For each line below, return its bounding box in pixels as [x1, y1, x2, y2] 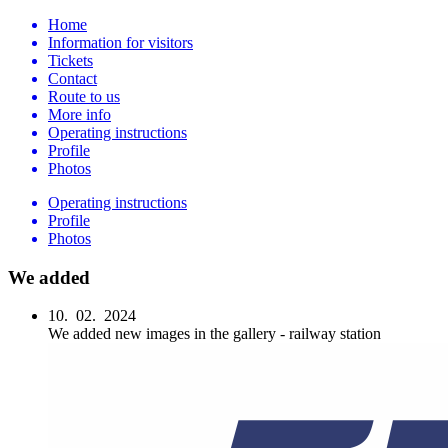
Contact [48, 70, 97, 87]
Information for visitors [48, 34, 193, 51]
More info [48, 106, 111, 123]
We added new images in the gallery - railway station [48, 325, 381, 343]
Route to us [48, 88, 120, 105]
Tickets [48, 52, 93, 69]
